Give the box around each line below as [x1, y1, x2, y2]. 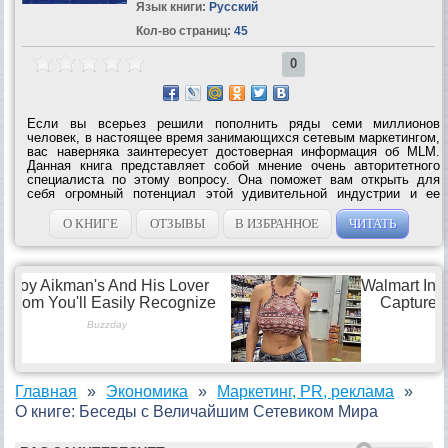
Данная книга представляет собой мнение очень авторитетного [27, 157, 441, 173]
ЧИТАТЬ [348, 215, 396, 231]
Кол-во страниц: [135, 23, 231, 38]
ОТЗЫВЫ [149, 215, 205, 231]
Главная [15, 382, 78, 400]
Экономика [106, 382, 189, 400]
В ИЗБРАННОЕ [235, 215, 320, 231]
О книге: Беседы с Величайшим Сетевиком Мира [15, 402, 379, 420]
